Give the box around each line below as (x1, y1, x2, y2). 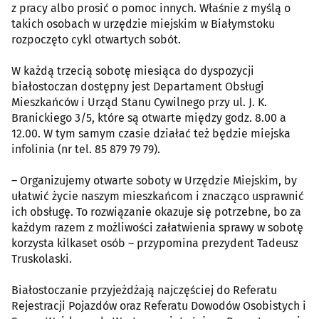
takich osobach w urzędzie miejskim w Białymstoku (11, 16, 275, 31)
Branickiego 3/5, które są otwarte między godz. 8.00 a (11, 110, 286, 125)
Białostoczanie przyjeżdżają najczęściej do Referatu (11, 283, 277, 297)
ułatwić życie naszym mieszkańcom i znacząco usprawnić (11, 189, 304, 203)
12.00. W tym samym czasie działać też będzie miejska (11, 126, 291, 140)
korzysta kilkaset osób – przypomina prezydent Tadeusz (11, 236, 298, 250)
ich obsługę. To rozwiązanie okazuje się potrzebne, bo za (11, 204, 301, 219)
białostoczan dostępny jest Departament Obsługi (11, 79, 264, 93)
